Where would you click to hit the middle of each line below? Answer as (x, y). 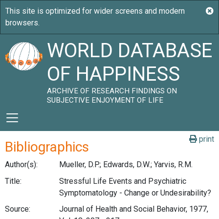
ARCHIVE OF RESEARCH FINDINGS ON (112, 91)
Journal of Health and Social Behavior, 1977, (133, 209)
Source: (18, 209)
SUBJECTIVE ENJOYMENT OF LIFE (105, 100)
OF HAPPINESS (114, 74)
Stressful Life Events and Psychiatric (122, 181)
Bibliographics (47, 147)
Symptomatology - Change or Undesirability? (135, 193)
